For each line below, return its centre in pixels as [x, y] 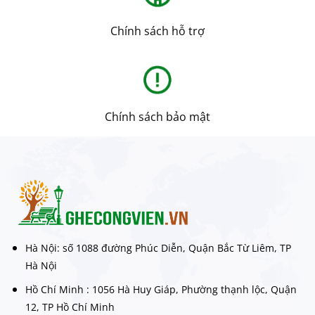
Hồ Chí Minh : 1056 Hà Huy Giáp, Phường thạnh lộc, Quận [161, 290]
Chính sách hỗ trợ [157, 31]
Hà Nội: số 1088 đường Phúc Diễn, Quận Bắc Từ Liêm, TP [158, 247]
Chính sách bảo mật [157, 116]
